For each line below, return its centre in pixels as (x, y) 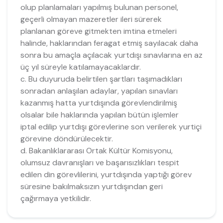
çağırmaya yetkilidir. (56, 198)
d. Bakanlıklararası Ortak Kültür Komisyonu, (96, 150)
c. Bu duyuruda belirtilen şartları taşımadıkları (101, 79)
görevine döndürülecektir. (66, 138)
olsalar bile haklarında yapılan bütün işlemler (99, 114)
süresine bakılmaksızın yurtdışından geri (91, 186)
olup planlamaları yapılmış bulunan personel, (99, 7)
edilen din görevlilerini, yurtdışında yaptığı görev (106, 174)
